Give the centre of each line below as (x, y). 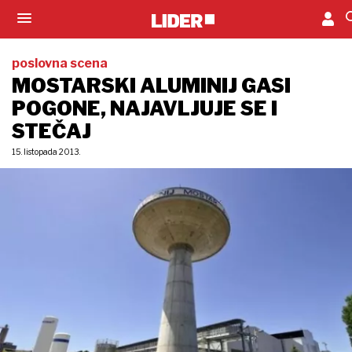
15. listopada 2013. (46, 152)
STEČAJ (51, 131)
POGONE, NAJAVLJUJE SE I (145, 108)
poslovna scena (60, 63)
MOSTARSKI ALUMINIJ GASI (151, 86)
